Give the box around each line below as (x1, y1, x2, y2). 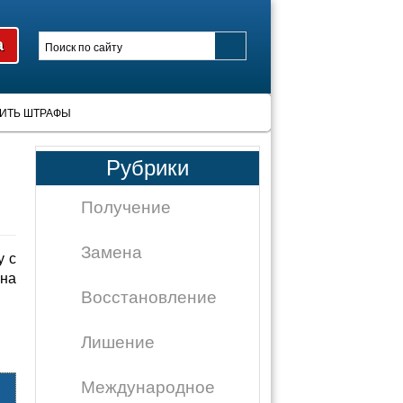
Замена (81, 243, 142, 262)
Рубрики (106, 156, 189, 180)
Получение (81, 198, 171, 217)
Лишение (81, 333, 155, 352)
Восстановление (81, 288, 217, 307)
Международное (81, 378, 215, 397)
